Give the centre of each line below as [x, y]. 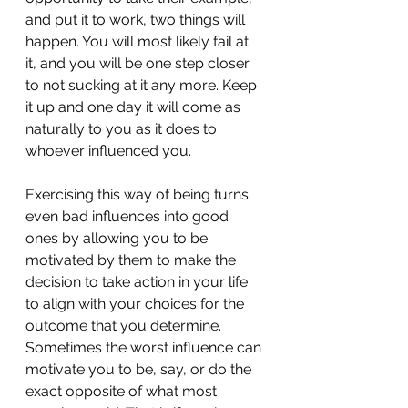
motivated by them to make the [133, 260]
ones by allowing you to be [118, 238]
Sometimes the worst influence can [145, 347]
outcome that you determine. [125, 326]
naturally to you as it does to [123, 129]
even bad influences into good [129, 216]
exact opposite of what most [123, 391]
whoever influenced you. [108, 151]
